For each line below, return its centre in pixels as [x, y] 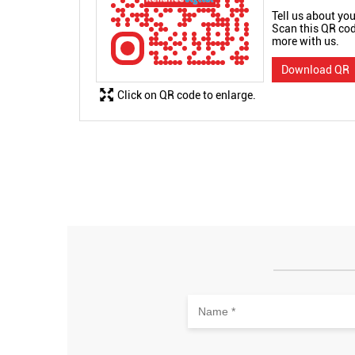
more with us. [305, 41]
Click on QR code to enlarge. [186, 95]
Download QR [315, 69]
